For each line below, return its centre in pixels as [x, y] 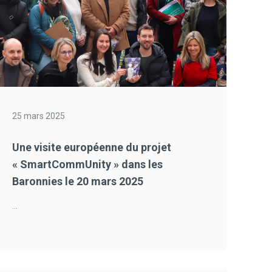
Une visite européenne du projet [92, 147]
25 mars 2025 [39, 116]
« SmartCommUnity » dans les [88, 164]
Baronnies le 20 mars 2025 [78, 181]
